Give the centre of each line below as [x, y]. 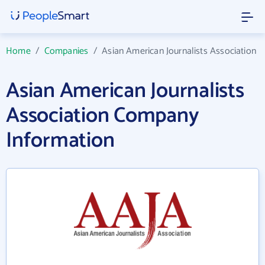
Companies [66, 51]
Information [60, 140]
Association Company [103, 116]
